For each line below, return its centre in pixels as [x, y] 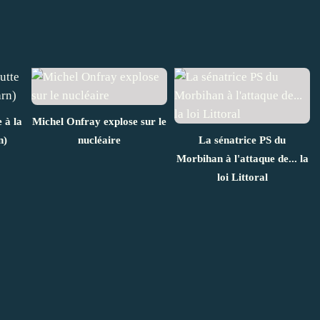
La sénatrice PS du [242, 140]
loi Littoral [242, 177]
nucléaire [99, 140]
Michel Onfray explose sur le [99, 121]
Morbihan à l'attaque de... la [242, 158]
